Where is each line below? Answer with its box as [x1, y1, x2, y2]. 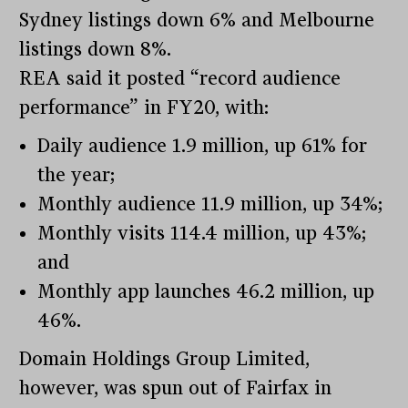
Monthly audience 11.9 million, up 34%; [37, 192, 383, 215]
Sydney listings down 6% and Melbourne [19, 8, 375, 31]
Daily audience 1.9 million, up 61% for [37, 134, 368, 157]
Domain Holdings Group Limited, [19, 347, 311, 370]
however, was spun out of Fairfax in [19, 376, 332, 399]
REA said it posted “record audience [19, 66, 342, 89]
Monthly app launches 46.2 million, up [37, 280, 375, 302]
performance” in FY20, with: [19, 96, 270, 118]
